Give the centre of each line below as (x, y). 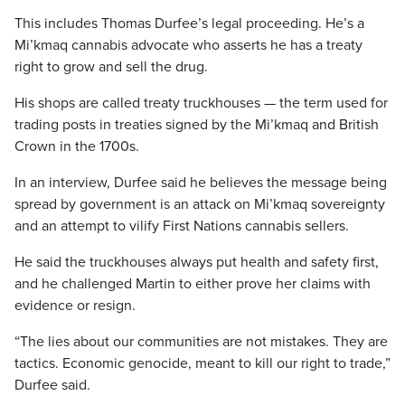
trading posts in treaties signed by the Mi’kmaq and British (197, 124)
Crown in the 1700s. (77, 146)
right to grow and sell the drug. (111, 66)
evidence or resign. (75, 305)
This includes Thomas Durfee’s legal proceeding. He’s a (189, 23)
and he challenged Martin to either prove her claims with (193, 283)
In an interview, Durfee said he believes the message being (201, 182)
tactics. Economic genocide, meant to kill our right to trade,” (202, 363)
